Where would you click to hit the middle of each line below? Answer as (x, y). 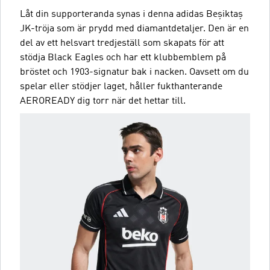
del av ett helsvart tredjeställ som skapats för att (122, 43)
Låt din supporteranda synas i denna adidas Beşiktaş (131, 14)
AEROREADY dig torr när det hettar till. (103, 101)
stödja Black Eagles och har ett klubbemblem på (123, 58)
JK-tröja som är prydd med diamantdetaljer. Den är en (134, 29)
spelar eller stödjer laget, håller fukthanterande (121, 87)
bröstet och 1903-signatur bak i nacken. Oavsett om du (134, 72)
